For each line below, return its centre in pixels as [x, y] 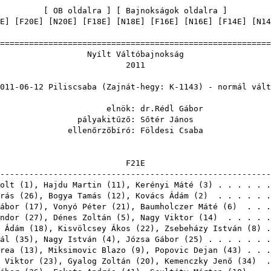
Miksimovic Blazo [87, 250]
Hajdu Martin [73, 185]
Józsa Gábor [152, 239]
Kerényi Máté [165, 185]
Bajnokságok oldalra [172, 11]
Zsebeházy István [203, 228]
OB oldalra [77, 11]
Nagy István [70, 239]
